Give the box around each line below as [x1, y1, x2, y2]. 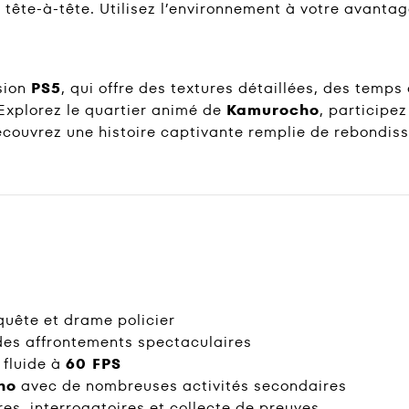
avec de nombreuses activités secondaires [16, 375, 347, 397]
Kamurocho [226, 100, 320, 121]
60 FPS [66, 353, 121, 375]
